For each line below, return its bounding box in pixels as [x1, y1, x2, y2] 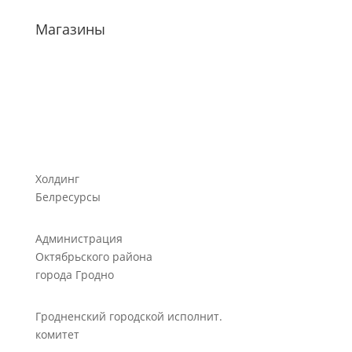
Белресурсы [35, 189, 101, 205]
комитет [35, 327, 79, 343]
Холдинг [35, 171, 79, 187]
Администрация [35, 231, 123, 247]
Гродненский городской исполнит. [35, 309, 222, 324]
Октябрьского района [35, 249, 152, 265]
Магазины [35, 20, 105, 39]
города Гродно [35, 267, 114, 283]
